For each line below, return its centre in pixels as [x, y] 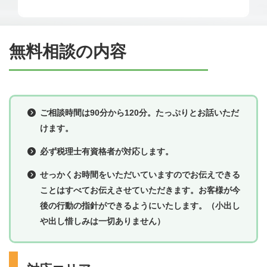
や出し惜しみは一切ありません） [103, 221]
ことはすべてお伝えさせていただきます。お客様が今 [140, 190]
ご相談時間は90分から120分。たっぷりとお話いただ [139, 113]
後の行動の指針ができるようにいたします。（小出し [140, 205]
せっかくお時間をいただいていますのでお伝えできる [140, 174]
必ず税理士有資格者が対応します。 [107, 151]
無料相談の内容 [68, 52]
